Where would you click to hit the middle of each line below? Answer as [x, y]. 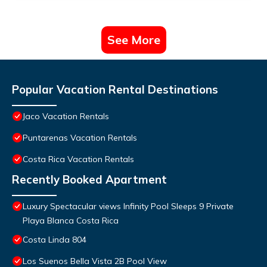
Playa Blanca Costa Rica [71, 221]
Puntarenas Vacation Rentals [80, 138]
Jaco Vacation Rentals [66, 117]
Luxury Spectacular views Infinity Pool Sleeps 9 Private [128, 207]
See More [133, 40]
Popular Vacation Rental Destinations [115, 90]
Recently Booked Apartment [89, 180]
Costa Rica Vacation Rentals [78, 159]
